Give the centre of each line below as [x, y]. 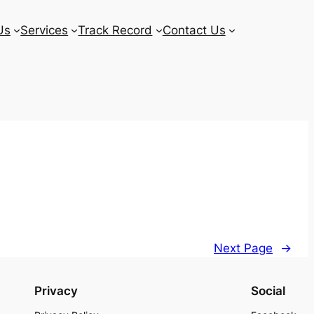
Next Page [243, 248]
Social [268, 291]
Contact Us [194, 30]
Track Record [115, 30]
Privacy [56, 291]
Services [45, 30]
